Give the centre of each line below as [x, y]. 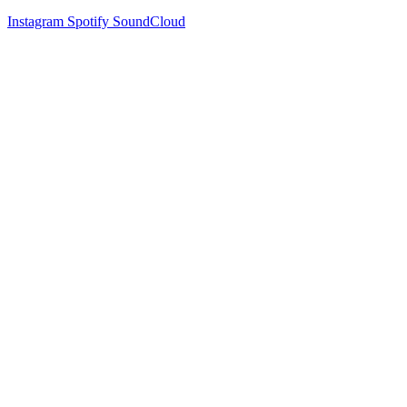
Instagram [37, 21]
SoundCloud [149, 21]
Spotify [90, 21]
